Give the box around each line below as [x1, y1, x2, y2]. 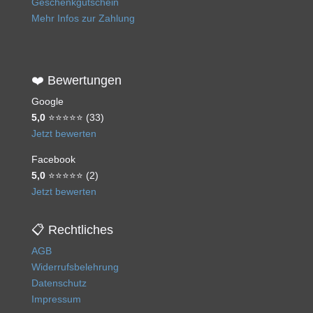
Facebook [31, 154, 75, 166]
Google [31, 96, 64, 108]
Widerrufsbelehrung [31, 261, 119, 273]
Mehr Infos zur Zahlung [31, 13, 135, 24]
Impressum [31, 293, 81, 305]
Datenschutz [31, 277, 87, 289]
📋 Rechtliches [31, 223, 113, 238]
